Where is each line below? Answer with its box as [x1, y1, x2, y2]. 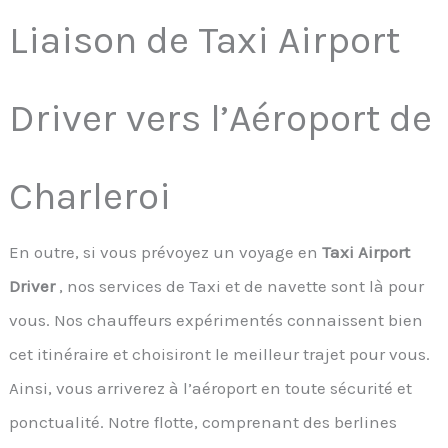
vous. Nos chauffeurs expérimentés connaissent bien [9, 309, 424, 330]
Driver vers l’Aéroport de [9, 94, 433, 141]
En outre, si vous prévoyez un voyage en [9, 241, 319, 262]
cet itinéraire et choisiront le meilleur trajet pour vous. [9, 343, 431, 364]
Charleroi [9, 172, 172, 219]
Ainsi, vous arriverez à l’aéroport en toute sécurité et [9, 377, 413, 398]
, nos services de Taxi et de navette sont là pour [55, 275, 425, 296]
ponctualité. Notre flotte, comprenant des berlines [9, 411, 398, 432]
